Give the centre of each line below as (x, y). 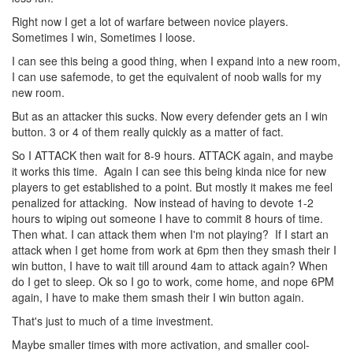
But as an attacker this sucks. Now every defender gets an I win (170, 116)
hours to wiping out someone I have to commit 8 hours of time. (167, 218)
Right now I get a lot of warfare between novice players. (150, 21)
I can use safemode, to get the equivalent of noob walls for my (167, 76)
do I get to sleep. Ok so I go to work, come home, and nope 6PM (173, 281)
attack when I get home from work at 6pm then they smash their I (174, 250)
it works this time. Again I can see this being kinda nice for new (169, 171)
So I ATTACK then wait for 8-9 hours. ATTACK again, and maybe (173, 155)
